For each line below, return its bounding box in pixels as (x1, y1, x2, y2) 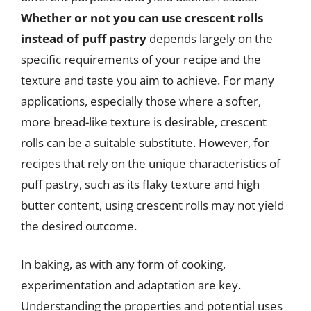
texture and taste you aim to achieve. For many (21, 72, 274, 88)
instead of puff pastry (21, 30, 146, 47)
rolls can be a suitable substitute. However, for (21, 134, 269, 151)
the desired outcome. (21, 217, 137, 234)
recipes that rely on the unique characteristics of (21, 155, 280, 171)
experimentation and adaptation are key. (21, 277, 241, 293)
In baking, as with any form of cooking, (21, 256, 226, 272)
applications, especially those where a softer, (21, 92, 261, 109)
